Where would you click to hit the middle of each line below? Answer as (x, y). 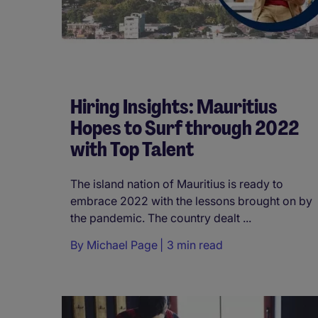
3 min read (195, 245)
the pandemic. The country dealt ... (161, 218)
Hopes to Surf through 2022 (185, 128)
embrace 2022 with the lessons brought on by (191, 201)
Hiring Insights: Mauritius (174, 106)
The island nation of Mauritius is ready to (177, 183)
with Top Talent (132, 149)
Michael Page (122, 245)
